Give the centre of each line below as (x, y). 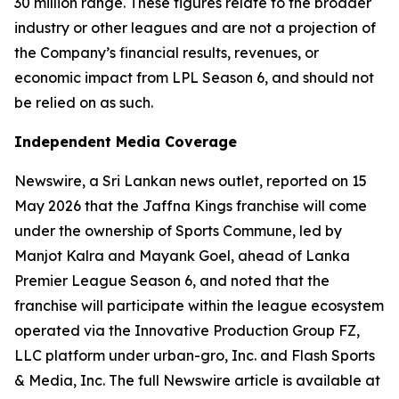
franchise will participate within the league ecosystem (199, 305)
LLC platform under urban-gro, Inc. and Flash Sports (195, 355)
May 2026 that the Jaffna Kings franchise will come (191, 206)
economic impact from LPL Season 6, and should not (194, 77)
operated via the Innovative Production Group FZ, (187, 330)
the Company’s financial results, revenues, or (167, 53)
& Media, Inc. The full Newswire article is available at (197, 380)
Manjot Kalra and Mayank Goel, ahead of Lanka (182, 256)
